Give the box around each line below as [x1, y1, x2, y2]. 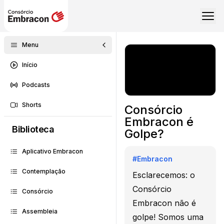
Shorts [22, 101, 41, 108]
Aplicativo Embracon [22, 147, 83, 155]
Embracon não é [132, 197, 196, 208]
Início [22, 61, 37, 68]
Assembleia [22, 207, 57, 215]
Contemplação [22, 167, 65, 175]
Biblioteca [12, 124, 54, 134]
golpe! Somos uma [132, 211, 203, 222]
